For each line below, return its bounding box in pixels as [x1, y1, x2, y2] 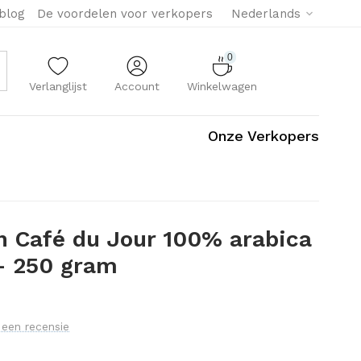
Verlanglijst [29, 80, 88, 93]
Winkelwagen [187, 80, 258, 93]
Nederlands [231, 6, 301, 21]
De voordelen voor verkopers [37, 6, 213, 21]
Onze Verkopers [208, 127, 319, 144]
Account [114, 80, 160, 93]
